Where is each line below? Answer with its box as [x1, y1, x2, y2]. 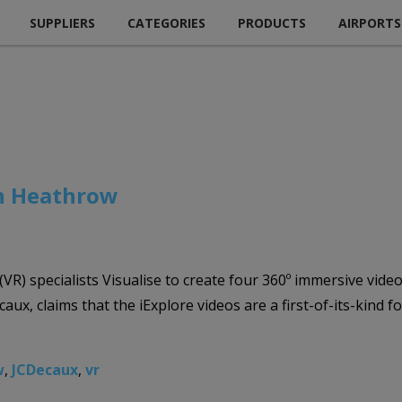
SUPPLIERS [30, 13, 95, 31]
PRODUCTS [238, 13, 306, 31]
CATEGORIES [127, 13, 205, 31]
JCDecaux [12, 359, 78, 380]
